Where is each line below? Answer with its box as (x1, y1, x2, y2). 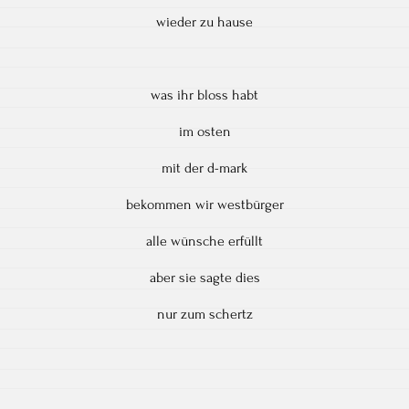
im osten (178, 122, 231, 140)
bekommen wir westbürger (125, 195, 284, 213)
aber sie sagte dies (149, 268, 260, 286)
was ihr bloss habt (151, 86, 258, 103)
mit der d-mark (162, 159, 247, 176)
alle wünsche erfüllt (146, 232, 263, 249)
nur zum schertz (156, 305, 253, 322)
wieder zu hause (156, 13, 253, 30)
